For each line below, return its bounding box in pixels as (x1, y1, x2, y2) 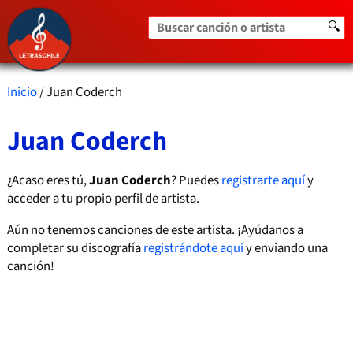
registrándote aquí (143, 238, 243, 258)
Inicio (6, 82, 37, 102)
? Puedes (170, 170, 221, 190)
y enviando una (243, 238, 328, 258)
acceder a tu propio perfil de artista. (6, 188, 199, 208)
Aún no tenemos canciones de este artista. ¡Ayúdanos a (6, 220, 303, 240)
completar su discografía (6, 238, 143, 258)
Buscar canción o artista (148, 16, 279, 35)
